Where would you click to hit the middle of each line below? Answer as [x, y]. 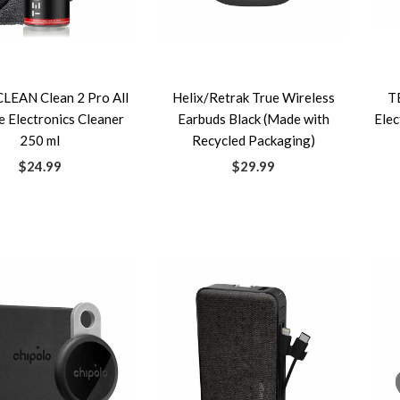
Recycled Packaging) [253, 140]
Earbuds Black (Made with [253, 119]
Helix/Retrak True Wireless [253, 97]
